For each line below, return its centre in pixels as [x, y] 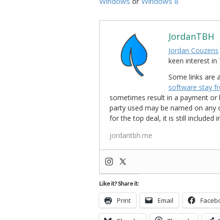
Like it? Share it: [119, 183]
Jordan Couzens [193, 50]
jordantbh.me [131, 135]
